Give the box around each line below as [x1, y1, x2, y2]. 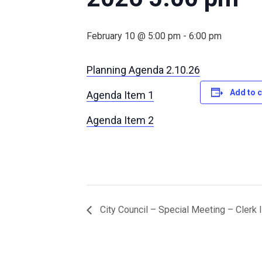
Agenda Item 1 [87, 89, 154, 101]
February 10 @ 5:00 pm [87, 30, 181, 42]
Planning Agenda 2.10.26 [87, 64, 200, 76]
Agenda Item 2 [87, 114, 154, 126]
